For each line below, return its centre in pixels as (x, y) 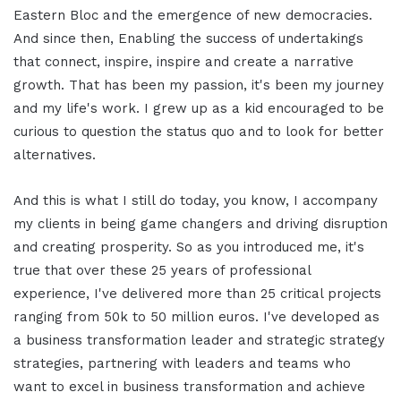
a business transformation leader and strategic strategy (199, 341)
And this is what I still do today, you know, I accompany (196, 201)
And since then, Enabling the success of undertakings (188, 39)
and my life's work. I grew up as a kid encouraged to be (199, 109)
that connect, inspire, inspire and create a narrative (183, 62)
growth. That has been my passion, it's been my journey (199, 85)
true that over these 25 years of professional (162, 271)
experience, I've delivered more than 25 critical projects (197, 294)
